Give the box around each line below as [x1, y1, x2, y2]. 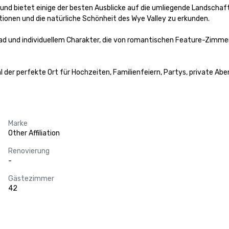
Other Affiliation [8, 129, 60, 138]
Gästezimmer [8, 174, 54, 183]
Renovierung [8, 147, 50, 155]
